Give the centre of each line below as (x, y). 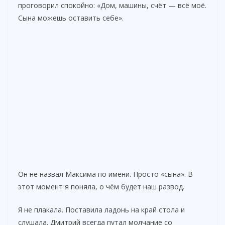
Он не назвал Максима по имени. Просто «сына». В (105, 174)
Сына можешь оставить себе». (71, 18)
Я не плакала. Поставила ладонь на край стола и (101, 210)
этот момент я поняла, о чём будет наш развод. (101, 187)
